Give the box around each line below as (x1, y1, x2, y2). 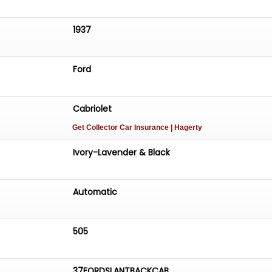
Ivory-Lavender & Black (73, 146, 171, 158)
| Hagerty (171, 123, 203, 132)
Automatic (73, 185, 118, 198)
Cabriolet (73, 103, 112, 115)
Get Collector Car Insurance (72, 123, 171, 132)
